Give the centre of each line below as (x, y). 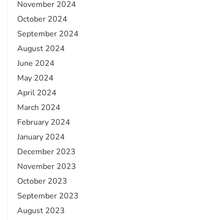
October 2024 (42, 19)
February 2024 (44, 122)
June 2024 (36, 63)
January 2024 (41, 137)
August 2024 (41, 49)
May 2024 (35, 78)
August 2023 (41, 211)
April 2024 (37, 93)
